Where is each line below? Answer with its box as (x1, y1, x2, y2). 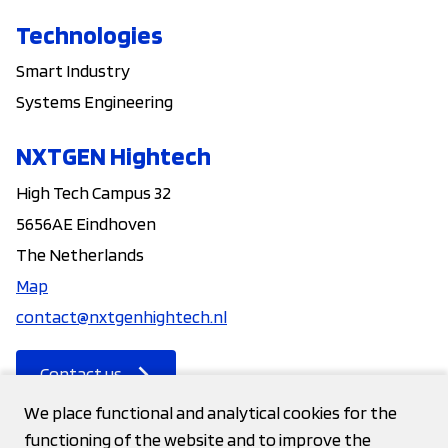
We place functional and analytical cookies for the (24, 402, 397, 423)
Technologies (16, 19, 163, 50)
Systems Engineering (16, 91, 173, 113)
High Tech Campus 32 (16, 182, 171, 203)
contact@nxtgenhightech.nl (16, 306, 227, 327)
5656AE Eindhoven (16, 213, 156, 234)
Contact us (40, 363, 122, 385)
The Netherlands (16, 244, 144, 265)
